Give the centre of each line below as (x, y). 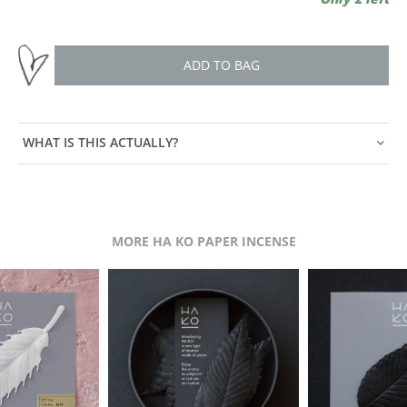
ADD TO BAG (222, 65)
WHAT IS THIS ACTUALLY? (100, 143)
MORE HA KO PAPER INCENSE (203, 241)
